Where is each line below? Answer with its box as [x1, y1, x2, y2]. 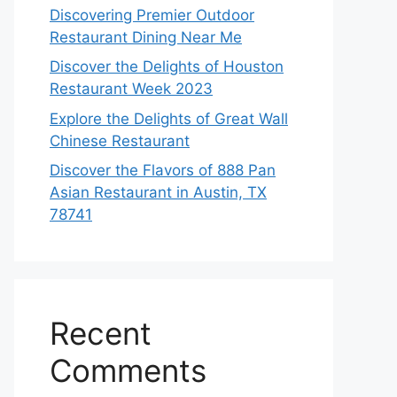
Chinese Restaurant [50, 131, 190, 150]
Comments [50, 352, 206, 389]
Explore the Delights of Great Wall [50, 109, 288, 128]
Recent [50, 315, 152, 352]
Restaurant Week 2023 [50, 80, 213, 97]
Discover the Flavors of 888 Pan [50, 161, 276, 179]
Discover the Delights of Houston [50, 58, 284, 75]
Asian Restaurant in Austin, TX [50, 183, 267, 201]
